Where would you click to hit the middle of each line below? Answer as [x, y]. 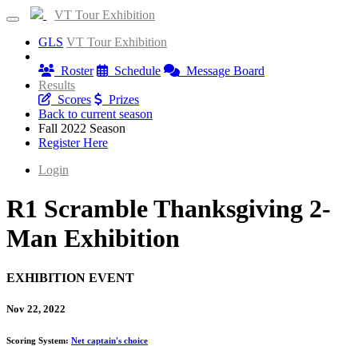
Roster [74, 71]
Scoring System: [39, 341]
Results [57, 85]
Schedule [134, 71]
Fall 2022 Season [82, 128]
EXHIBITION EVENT [70, 277]
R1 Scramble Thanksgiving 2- [169, 209]
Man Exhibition [93, 239]
